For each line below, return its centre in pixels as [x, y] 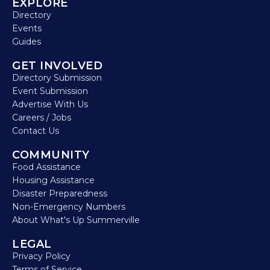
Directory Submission [57, 78]
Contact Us [36, 131]
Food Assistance [46, 167]
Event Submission [50, 91]
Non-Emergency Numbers [69, 207]
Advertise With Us [50, 104]
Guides [27, 42]
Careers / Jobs [42, 118]
